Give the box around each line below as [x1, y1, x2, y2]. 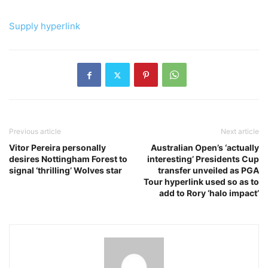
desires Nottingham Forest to [9, 154, 127, 165]
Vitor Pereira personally [9, 142, 106, 153]
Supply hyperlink [9, 20, 80, 32]
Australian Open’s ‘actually [151, 142, 259, 153]
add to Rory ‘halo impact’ [159, 188, 259, 199]
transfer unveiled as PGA [158, 165, 259, 176]
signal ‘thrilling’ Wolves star [9, 165, 122, 176]
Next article [221, 127, 259, 136]
